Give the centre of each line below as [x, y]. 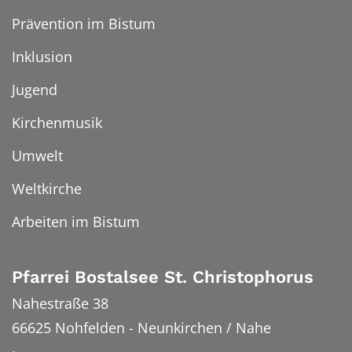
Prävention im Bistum [84, 23]
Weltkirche [47, 188]
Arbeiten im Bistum [76, 221]
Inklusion [42, 56]
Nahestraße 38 [60, 304]
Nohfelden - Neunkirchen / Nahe [163, 328]
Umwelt [37, 155]
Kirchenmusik [57, 122]
